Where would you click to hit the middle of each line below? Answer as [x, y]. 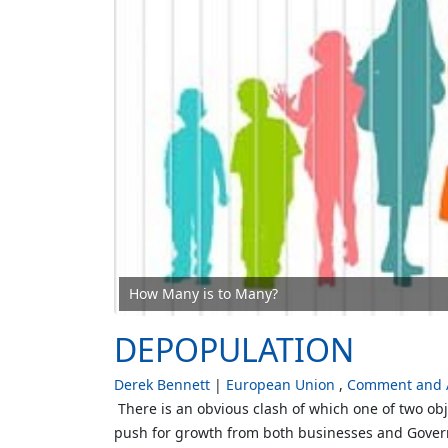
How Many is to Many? [203, 294]
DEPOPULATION [234, 350]
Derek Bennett [162, 385]
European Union [280, 385]
